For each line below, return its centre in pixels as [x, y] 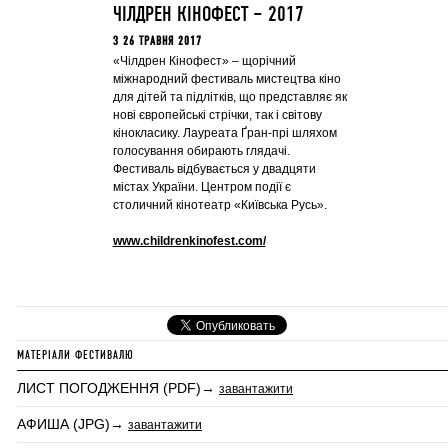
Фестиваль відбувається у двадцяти [214, 169]
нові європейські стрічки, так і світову [217, 115]
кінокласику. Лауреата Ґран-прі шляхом [224, 133]
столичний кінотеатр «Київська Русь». [219, 205]
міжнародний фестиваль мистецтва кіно [226, 79]
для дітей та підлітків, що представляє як [229, 97]
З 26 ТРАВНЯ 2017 [157, 41]
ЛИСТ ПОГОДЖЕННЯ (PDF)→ [118, 388]
